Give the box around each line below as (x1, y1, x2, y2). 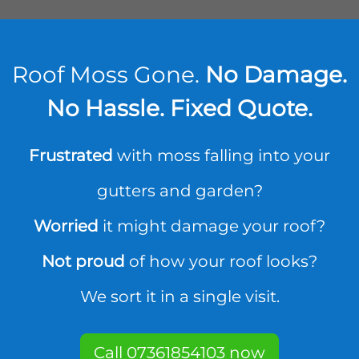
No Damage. (205, 61, 347, 88)
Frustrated (29, 146, 113, 165)
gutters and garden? (96, 181, 263, 200)
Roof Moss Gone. (12, 61, 205, 88)
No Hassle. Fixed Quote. (46, 95, 313, 122)
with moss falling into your (113, 146, 330, 165)
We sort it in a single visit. (79, 287, 280, 306)
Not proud (42, 252, 125, 271)
